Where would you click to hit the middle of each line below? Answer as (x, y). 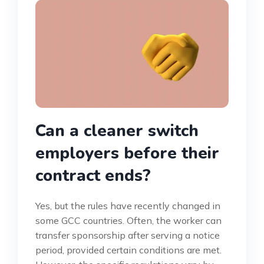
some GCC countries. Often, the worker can (128, 221)
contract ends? (93, 176)
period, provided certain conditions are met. (128, 250)
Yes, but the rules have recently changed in (128, 206)
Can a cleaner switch (117, 131)
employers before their (127, 154)
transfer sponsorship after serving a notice (128, 235)
